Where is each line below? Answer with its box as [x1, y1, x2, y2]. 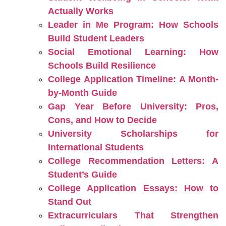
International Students [48, 142, 144, 152]
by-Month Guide [48, 88, 117, 98]
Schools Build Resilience [48, 61, 156, 71]
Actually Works [48, 6, 114, 16]
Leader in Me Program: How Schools [48, 20, 218, 30]
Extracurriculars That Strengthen [48, 210, 218, 220]
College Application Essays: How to [48, 183, 218, 193]
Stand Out [48, 197, 91, 207]
